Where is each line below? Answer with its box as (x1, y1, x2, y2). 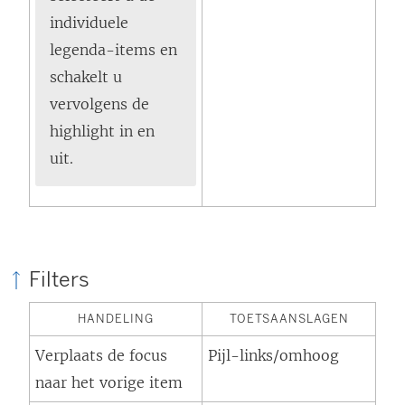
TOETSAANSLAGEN (229, 312, 349, 326)
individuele (50, 14, 128, 33)
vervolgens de (50, 95, 149, 114)
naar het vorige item (35, 373, 183, 392)
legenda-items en (50, 41, 177, 60)
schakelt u (50, 68, 122, 87)
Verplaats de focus (35, 346, 167, 365)
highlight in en (50, 122, 155, 141)
